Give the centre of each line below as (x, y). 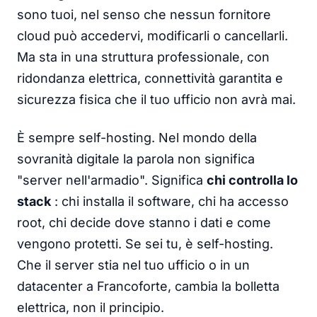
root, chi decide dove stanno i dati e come (144, 222)
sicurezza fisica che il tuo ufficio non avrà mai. (156, 99)
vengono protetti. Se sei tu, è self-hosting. (145, 243)
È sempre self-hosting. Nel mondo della (137, 137)
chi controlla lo (252, 180)
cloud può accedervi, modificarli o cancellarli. (152, 35)
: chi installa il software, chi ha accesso (170, 201)
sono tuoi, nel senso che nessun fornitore (144, 14)
